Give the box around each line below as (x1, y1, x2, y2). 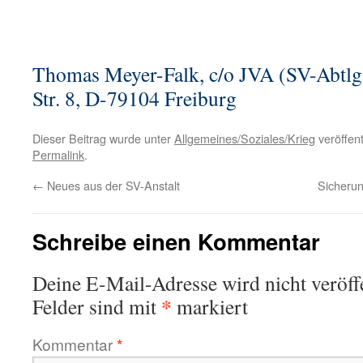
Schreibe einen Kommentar (32, 225, 320, 257)
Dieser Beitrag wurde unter (32, 130, 174, 147)
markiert (172, 293, 248, 320)
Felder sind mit (32, 293, 161, 320)
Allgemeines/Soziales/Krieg (174, 130, 315, 147)
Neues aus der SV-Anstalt (44, 177, 180, 194)
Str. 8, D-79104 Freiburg (32, 84, 237, 112)
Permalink (32, 146, 84, 163)
